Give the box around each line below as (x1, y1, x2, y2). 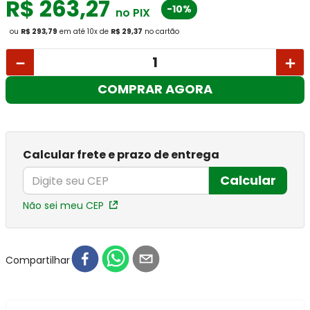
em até (60, 26, 85, 37)
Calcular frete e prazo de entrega (23, 147, 219, 163)
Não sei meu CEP (23, 199, 104, 212)
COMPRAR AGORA (98, 80, 212, 98)
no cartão (145, 26, 179, 37)
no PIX (113, 5, 150, 21)
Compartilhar (6, 253, 70, 267)
